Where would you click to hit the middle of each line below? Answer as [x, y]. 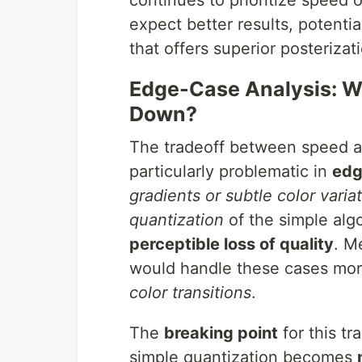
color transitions [190, 293]
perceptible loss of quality [232, 244]
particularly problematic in [231, 171]
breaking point [221, 333]
